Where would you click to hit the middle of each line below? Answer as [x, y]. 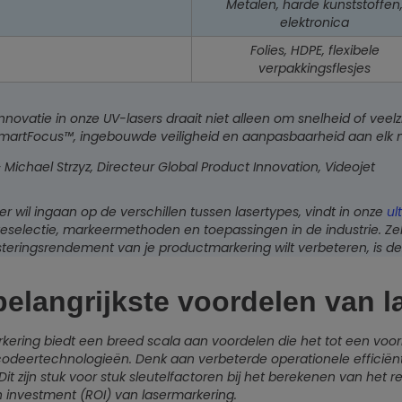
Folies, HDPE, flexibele [315, 51]
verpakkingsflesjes [315, 69]
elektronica [315, 23]
